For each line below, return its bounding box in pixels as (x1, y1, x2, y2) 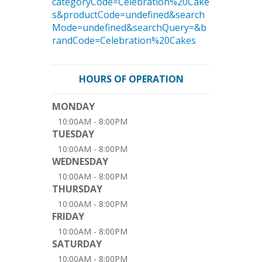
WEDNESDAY (52, 155, 108, 168)
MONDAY (52, 100, 95, 113)
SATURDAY (52, 237, 102, 250)
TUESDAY (52, 127, 94, 140)
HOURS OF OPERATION (78, 73, 184, 85)
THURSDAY (52, 182, 102, 195)
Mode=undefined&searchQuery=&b (52, 21, 206, 34)
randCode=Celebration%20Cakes (52, 34, 196, 47)
